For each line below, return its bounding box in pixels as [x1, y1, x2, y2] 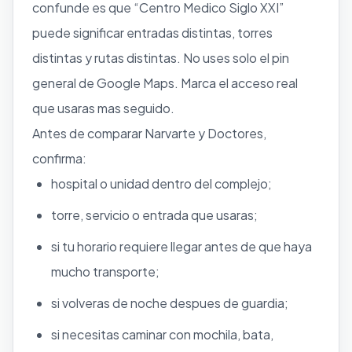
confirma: [32, 149, 86, 167]
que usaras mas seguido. [32, 99, 174, 116]
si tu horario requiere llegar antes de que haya [51, 237, 312, 255]
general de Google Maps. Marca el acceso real [32, 74, 298, 91]
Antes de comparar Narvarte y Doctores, [32, 124, 266, 141]
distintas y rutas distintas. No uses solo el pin [32, 49, 289, 66]
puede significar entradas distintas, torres [32, 24, 273, 41]
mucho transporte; [51, 262, 159, 280]
